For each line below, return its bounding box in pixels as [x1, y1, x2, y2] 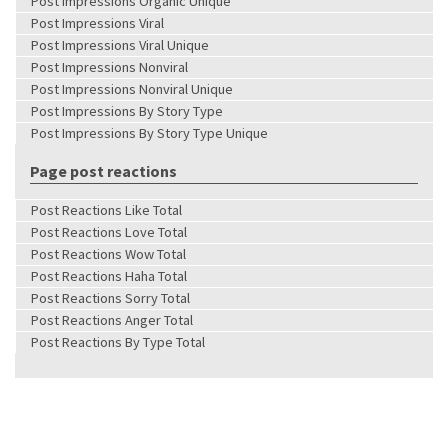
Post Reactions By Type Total [31, 332, 205, 351]
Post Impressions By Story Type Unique [31, 123, 268, 142]
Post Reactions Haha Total [31, 266, 187, 285]
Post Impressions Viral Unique [31, 35, 209, 54]
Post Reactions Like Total [31, 200, 182, 219]
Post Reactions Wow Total [31, 244, 186, 263]
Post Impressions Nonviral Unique [31, 79, 233, 98]
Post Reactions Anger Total [31, 310, 193, 329]
